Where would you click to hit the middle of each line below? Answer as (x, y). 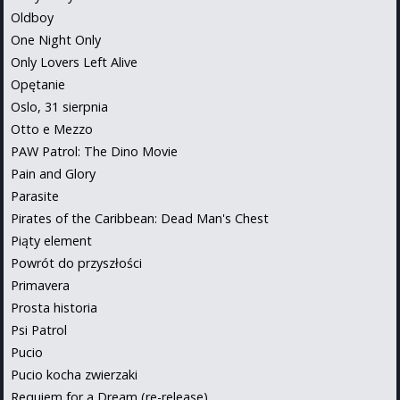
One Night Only (56, 39)
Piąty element (51, 240)
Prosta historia (54, 307)
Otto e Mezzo (52, 129)
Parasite (35, 196)
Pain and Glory (53, 173)
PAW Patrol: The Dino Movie (94, 151)
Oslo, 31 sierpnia (59, 106)
